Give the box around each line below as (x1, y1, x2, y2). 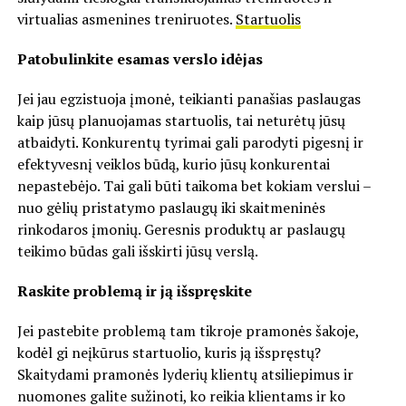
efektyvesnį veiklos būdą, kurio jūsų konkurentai (16, 153, 330, 174)
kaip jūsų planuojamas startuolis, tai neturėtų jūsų (16, 110, 345, 130)
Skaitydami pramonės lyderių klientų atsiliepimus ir (16, 363, 353, 384)
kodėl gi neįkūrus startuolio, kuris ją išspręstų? (16, 342, 321, 362)
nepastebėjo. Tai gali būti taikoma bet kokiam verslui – (16, 175, 371, 196)
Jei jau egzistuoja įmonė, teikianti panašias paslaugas (16, 88, 361, 109)
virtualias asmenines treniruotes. (16, 8, 236, 29)
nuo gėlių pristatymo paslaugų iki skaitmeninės (16, 197, 325, 217)
